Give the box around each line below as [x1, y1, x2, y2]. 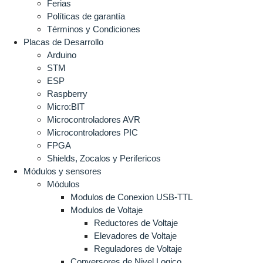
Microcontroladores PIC [47, 127, 138, 137]
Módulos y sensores [23, 166, 102, 176]
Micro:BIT [47, 102, 85, 112]
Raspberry [47, 89, 87, 99]
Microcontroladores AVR [47, 114, 140, 124]
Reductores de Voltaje [94, 218, 178, 228]
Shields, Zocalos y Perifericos [47, 153, 161, 163]
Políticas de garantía [47, 11, 125, 21]
